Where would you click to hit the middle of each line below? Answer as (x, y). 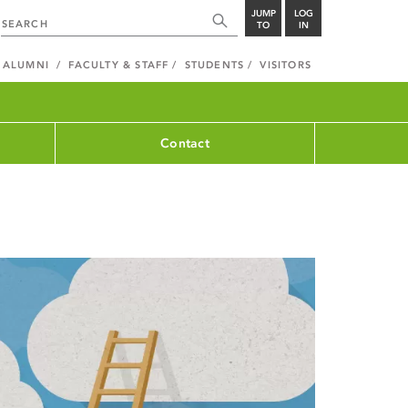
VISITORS (286, 65)
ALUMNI (25, 65)
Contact (185, 143)
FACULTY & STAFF (119, 65)
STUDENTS (214, 65)
